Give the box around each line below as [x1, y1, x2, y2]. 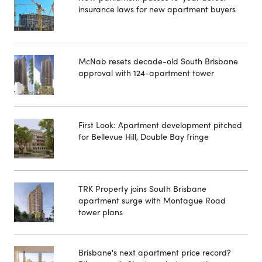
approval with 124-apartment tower [78, 66, 214, 78]
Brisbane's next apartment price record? [78, 246, 231, 258]
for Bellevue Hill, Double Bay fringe [78, 130, 209, 142]
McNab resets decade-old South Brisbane [78, 54, 238, 67]
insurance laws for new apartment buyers [78, 2, 236, 15]
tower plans [78, 205, 123, 218]
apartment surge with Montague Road [78, 194, 226, 206]
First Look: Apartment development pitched [78, 118, 242, 130]
